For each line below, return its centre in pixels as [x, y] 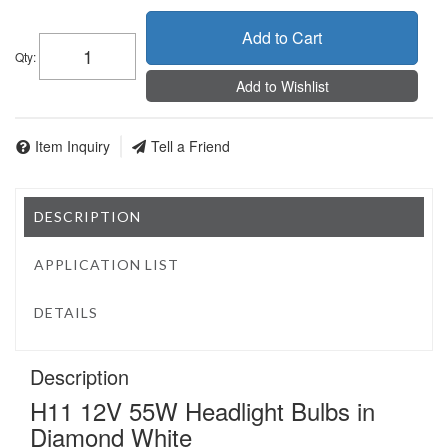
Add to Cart [282, 37]
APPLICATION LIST [107, 265]
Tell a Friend [190, 145]
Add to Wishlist [282, 86]
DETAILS [66, 313]
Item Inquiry [72, 145]
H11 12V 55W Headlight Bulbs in [202, 410]
